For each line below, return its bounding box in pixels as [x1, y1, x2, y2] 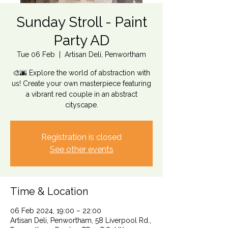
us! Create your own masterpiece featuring [12, 79, 151, 88]
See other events [49, 145, 113, 154]
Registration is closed [41, 132, 122, 142]
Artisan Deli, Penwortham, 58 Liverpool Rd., [10, 216, 151, 224]
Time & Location [10, 185, 88, 197]
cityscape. [65, 101, 98, 109]
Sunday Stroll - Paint [16, 14, 147, 31]
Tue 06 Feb [17, 50, 55, 59]
